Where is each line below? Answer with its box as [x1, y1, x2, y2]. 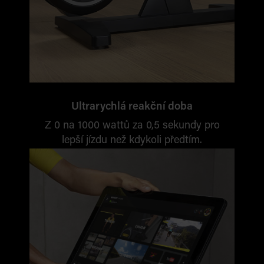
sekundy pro [162, 121, 220, 131]
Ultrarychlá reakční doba [71, 102, 193, 113]
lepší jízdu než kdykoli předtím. [62, 136, 202, 146]
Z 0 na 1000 [44, 121, 103, 131]
